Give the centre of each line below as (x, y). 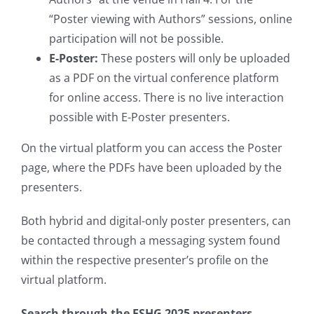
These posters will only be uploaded (194, 58)
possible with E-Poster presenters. (139, 117)
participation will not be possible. (136, 38)
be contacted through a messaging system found (151, 240)
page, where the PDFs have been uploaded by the (151, 167)
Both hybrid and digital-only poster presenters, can (156, 220)
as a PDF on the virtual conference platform (164, 77)
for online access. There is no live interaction (166, 97)
